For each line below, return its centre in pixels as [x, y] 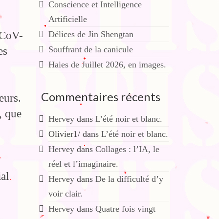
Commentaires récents [100, 97]
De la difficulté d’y [129, 179]
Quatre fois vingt [125, 209]
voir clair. [65, 194]
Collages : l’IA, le [127, 149]
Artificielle [67, 19]
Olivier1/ [64, 134]
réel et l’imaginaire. [83, 164]
